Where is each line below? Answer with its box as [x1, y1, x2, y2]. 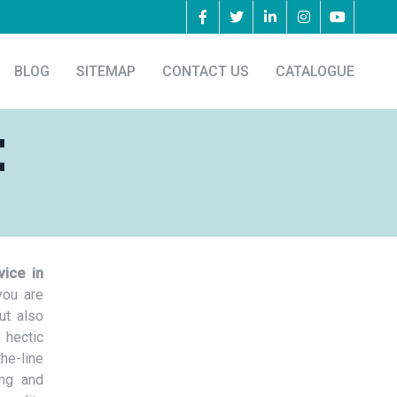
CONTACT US [162, 62, 249, 80]
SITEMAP [76, 62, 136, 80]
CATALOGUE [276, 62, 354, 80]
